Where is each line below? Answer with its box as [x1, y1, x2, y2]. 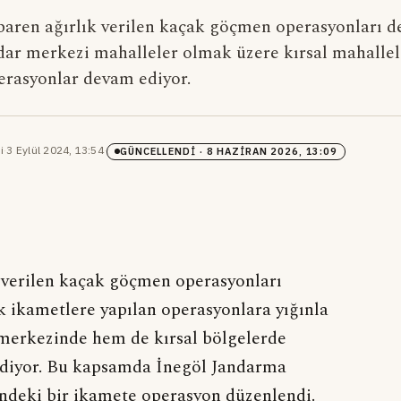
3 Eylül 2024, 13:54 [6, 143, 104, 158]
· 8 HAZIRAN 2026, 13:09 [195, 144, 337, 158]
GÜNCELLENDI [120, 144, 196, 158]
